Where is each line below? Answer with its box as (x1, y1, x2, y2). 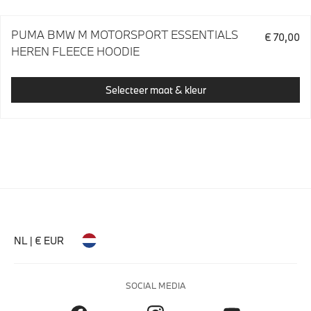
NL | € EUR (14, 234, 64, 248)
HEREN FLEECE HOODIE (11, 44, 140, 59)
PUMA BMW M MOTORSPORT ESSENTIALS (11, 27, 238, 42)
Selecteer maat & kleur (105, 83, 206, 96)
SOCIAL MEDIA (125, 280, 186, 292)
